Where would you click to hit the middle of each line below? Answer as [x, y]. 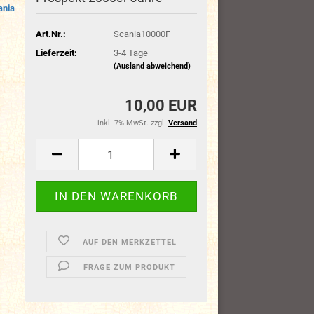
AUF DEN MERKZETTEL [129, 242]
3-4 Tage [130, 53]
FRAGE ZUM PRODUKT [130, 267]
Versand [183, 123]
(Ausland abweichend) [152, 66]
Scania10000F [142, 34]
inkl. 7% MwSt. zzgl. [133, 123]
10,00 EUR [161, 105]
